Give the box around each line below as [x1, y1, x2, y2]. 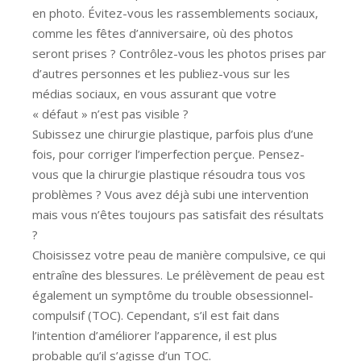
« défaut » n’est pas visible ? [32, 105, 189, 122]
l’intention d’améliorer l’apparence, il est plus [32, 326, 277, 343]
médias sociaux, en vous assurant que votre [32, 85, 276, 102]
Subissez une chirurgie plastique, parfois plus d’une [32, 125, 313, 142]
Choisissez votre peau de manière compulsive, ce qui [32, 246, 326, 263]
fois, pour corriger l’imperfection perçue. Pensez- [32, 145, 305, 162]
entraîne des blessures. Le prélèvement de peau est [32, 266, 325, 283]
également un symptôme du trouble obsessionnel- [32, 286, 313, 303]
